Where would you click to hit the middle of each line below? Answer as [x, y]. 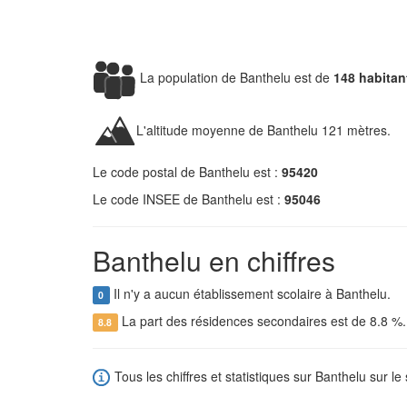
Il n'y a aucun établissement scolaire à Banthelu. [250, 293]
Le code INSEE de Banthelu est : [189, 199]
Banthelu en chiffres [214, 260]
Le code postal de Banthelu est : [187, 172]
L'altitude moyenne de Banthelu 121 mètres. [263, 129]
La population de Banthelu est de [235, 77]
